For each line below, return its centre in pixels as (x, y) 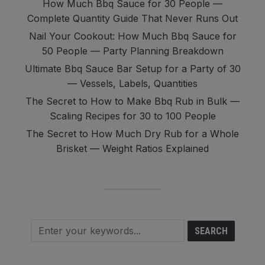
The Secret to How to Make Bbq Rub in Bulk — (132, 101)
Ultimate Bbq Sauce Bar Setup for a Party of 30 (132, 69)
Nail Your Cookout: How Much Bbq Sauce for (132, 36)
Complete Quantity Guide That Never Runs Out (132, 19)
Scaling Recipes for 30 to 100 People (132, 116)
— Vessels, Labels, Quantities (132, 84)
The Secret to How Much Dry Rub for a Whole (132, 134)
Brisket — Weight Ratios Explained (132, 149)
